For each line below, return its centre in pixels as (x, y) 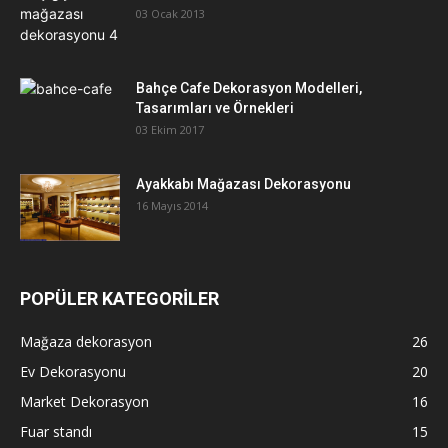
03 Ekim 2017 (170, 129)
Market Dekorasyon (84, 401)
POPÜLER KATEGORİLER (119, 298)
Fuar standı (56, 431)
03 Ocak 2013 (170, 13)
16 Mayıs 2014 (172, 205)
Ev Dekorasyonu (73, 371)
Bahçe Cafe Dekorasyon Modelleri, (249, 87)
